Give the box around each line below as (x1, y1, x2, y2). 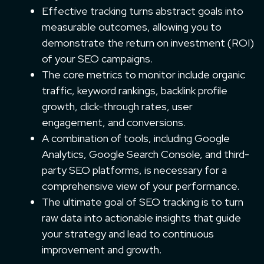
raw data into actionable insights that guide (42, 210, 241, 225)
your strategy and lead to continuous (42, 226, 214, 240)
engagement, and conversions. (42, 115, 186, 129)
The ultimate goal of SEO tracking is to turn (42, 194, 243, 209)
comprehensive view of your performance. (42, 179, 239, 193)
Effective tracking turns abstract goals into (42, 4, 243, 18)
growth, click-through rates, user (42, 99, 193, 113)
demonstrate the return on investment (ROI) (42, 35, 254, 49)
